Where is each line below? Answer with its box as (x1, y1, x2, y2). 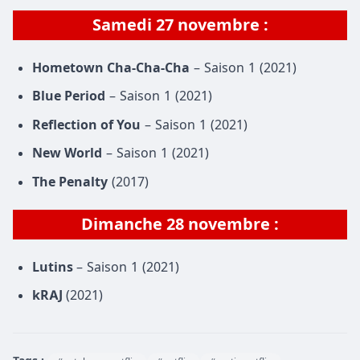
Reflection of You (32, 116, 141, 133)
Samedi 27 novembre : (92, 15, 268, 35)
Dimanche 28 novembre (81, 214, 270, 234)
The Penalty (32, 173, 108, 190)
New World (32, 145, 102, 162)
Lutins (32, 258, 76, 275)
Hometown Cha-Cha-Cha (32, 59, 190, 76)
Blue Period (32, 88, 105, 104)
